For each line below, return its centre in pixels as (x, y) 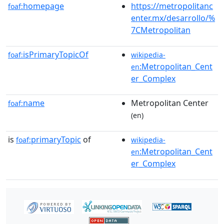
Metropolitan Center (170, 103)
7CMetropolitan (161, 30)
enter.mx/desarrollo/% (173, 18)
